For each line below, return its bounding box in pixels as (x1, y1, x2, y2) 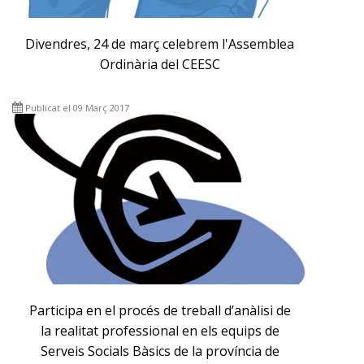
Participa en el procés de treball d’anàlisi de (28, 301, 291, 320)
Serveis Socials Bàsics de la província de (40, 342, 279, 361)
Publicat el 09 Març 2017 (25, 102, 129, 115)
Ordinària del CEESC (99, 55, 220, 74)
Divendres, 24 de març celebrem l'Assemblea (25, 35, 295, 54)
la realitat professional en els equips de (40, 322, 279, 340)
